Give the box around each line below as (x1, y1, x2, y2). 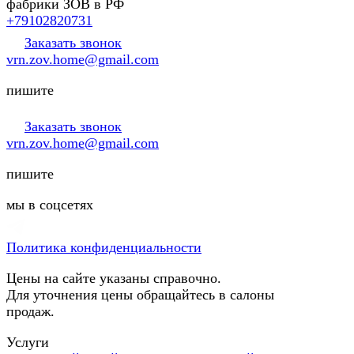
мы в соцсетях (6, 196, 93, 213)
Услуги (6, 333, 49, 350)
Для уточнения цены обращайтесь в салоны (6, 286, 274, 303)
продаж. (6, 303, 55, 319)
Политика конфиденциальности (6, 239, 201, 255)
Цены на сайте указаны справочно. (6, 269, 221, 286)
